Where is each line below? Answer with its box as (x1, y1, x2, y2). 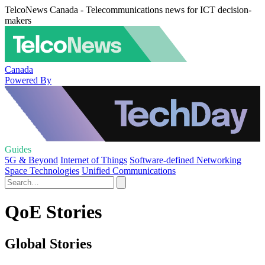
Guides (5, 144, 31, 154)
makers (5, 15, 31, 25)
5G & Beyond (5, 155, 58, 165)
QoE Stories (5, 201, 102, 223)
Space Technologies (5, 166, 79, 176)
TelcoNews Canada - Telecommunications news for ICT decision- (5, 5, 251, 15)
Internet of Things (60, 155, 127, 165)
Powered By (5, 75, 51, 85)
